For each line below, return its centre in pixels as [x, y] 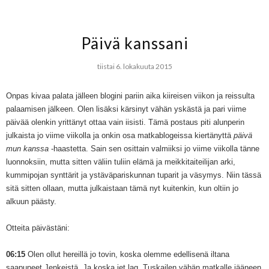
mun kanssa [27, 148]
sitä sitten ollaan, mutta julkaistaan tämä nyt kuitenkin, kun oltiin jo [122, 188]
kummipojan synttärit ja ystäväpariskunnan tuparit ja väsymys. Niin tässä [134, 175]
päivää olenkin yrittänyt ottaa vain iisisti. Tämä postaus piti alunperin [125, 122]
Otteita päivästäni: [38, 228]
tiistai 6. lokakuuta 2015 [134, 66]
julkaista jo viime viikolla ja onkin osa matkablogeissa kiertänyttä [120, 135]
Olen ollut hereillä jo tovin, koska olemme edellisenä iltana [127, 254]
